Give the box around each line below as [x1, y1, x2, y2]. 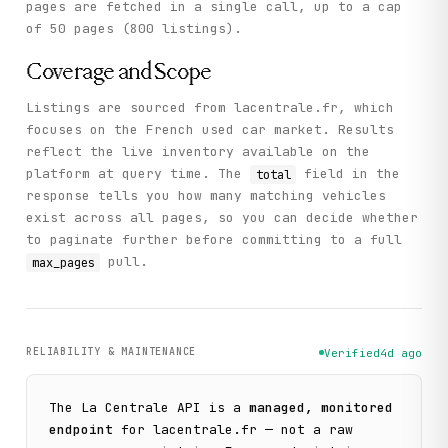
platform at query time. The [26, 165, 251, 183]
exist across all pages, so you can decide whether [26, 209, 419, 227]
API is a [169, 398, 242, 416]
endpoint [49, 420, 114, 438]
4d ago [379, 345, 422, 360]
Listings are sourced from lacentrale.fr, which [26, 99, 395, 117]
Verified [323, 345, 380, 360]
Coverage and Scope [26, 60, 212, 86]
